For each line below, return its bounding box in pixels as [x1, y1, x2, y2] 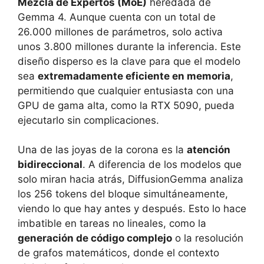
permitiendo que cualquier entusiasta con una [18, 84, 234, 97]
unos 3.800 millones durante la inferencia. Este [18, 40, 241, 52]
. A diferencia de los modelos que [82, 159, 242, 171]
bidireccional [18, 159, 82, 171]
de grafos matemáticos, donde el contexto [18, 247, 219, 259]
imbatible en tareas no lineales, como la [18, 217, 206, 230]
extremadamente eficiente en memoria [38, 70, 230, 82]
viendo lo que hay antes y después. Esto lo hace [18, 203, 246, 215]
